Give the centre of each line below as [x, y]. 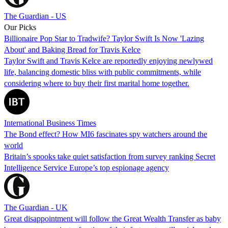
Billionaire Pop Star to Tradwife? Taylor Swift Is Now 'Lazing [104, 38]
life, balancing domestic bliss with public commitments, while [103, 72]
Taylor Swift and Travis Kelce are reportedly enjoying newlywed [108, 61]
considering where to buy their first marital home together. [97, 83]
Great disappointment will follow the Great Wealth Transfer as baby [112, 218]
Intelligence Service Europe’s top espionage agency [87, 167]
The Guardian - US [35, 16]
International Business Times [50, 123]
